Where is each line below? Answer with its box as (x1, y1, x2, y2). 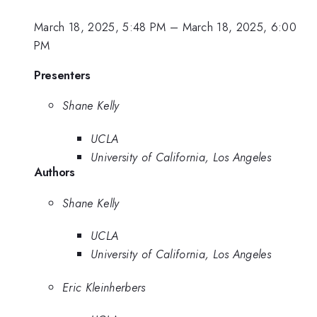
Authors (34, 163, 75, 180)
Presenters (34, 66, 91, 83)
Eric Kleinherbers (62, 278, 146, 296)
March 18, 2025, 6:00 (182, 18, 297, 36)
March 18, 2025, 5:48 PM (34, 18, 166, 36)
